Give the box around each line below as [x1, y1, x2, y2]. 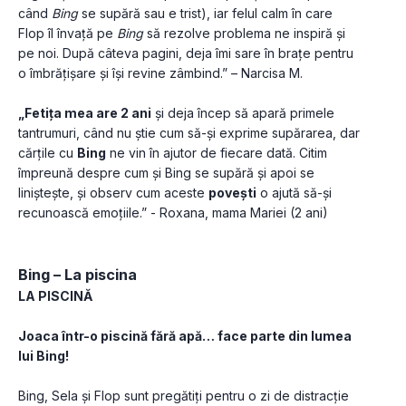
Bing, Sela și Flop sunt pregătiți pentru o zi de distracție [18, 388, 349, 404]
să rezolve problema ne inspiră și [143, 25, 345, 42]
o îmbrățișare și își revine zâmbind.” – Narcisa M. [18, 65, 303, 82]
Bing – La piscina [18, 266, 137, 285]
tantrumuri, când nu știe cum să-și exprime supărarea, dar [18, 125, 360, 141]
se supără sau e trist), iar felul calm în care [78, 5, 333, 22]
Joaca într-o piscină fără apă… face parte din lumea [18, 328, 352, 344]
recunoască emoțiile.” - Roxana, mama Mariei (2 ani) [18, 205, 328, 221]
